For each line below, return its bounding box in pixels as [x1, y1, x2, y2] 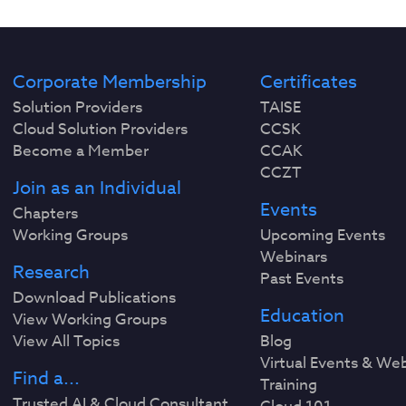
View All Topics [13, 330, 121, 353]
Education [259, 303, 344, 329]
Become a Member [13, 140, 150, 162]
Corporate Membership [13, 69, 208, 95]
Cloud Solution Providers [13, 118, 188, 140]
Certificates [259, 69, 357, 95]
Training [259, 373, 317, 396]
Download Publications [13, 286, 177, 309]
